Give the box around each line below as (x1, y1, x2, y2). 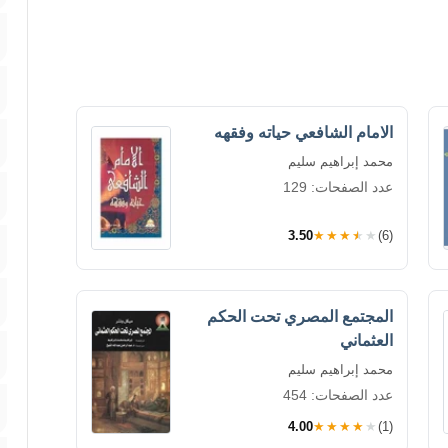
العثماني (340, 332, 393, 349)
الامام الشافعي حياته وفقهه (214, 124, 393, 141)
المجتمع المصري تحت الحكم (207, 308, 393, 325)
